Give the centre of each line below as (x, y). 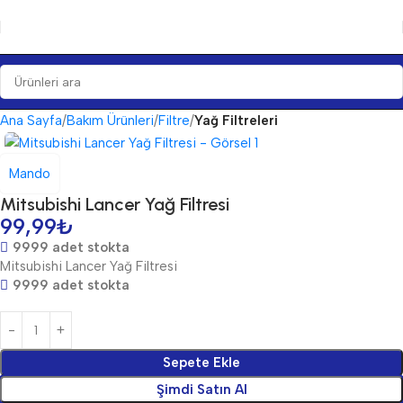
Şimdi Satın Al (201, 390)
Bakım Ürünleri (110, 121)
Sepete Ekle (201, 363)
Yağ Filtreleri (236, 121)
